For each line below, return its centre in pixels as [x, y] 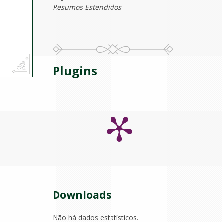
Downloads [82, 195]
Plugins [75, 71]
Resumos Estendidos [87, 7]
